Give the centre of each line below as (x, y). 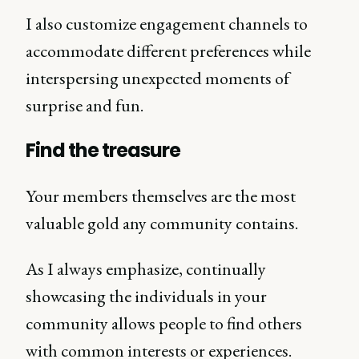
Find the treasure (103, 150)
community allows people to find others (164, 323)
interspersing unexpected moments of (157, 78)
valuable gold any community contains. (163, 223)
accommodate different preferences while (168, 51)
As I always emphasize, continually (146, 269)
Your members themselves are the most (161, 196)
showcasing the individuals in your (146, 296)
